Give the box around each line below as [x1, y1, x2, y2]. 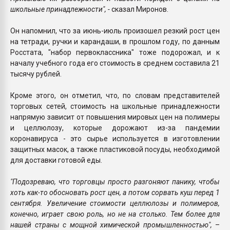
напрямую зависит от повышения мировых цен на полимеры [10, 112, 220, 121]
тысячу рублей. [10, 69, 62, 78]
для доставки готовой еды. [10, 156, 102, 164]
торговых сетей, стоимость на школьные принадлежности [10, 102, 220, 110]
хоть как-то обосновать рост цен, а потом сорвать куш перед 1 [10, 188, 220, 197]
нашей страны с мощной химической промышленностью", [10, 220, 215, 229]
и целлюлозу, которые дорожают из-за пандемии [10, 123, 220, 132]
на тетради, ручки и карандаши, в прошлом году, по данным [10, 37, 220, 46]
